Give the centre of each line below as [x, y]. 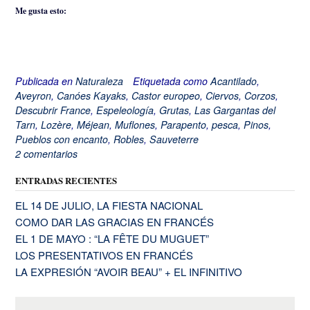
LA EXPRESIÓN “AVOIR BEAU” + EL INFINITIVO [129, 271]
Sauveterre [174, 139]
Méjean [93, 124]
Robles [129, 139]
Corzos [260, 95]
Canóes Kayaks [91, 95]
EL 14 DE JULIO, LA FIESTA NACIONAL [109, 205]
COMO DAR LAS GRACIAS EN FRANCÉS [115, 221]
